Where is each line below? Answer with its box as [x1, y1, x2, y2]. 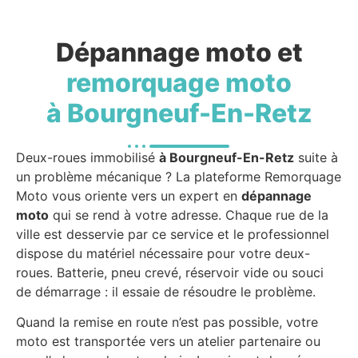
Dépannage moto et [55, 37, 303, 68]
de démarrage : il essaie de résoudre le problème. [16, 284, 316, 300]
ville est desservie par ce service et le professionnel [16, 226, 329, 242]
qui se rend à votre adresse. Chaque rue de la [49, 207, 328, 223]
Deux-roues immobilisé [16, 149, 159, 165]
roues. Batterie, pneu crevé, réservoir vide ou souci [16, 265, 324, 280]
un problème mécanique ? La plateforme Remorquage [16, 169, 341, 185]
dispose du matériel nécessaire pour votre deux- [16, 245, 310, 261]
